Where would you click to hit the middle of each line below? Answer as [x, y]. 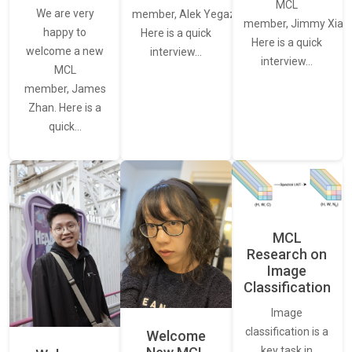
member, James [65, 88]
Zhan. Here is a [65, 107]
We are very [65, 13]
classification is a [287, 332]
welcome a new [65, 51]
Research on [287, 255]
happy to [65, 32]
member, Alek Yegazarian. [198, 15]
